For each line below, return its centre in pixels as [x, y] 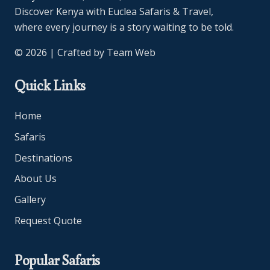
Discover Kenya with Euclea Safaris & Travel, [114, 11]
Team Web [131, 52]
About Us [36, 179]
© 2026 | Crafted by [61, 52]
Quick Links [50, 84]
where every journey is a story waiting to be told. [124, 27]
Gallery [30, 200]
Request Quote [48, 220]
